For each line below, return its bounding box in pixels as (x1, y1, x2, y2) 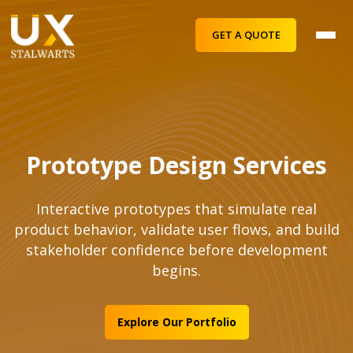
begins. (152, 261, 201, 280)
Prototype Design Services (26, 149, 327, 181)
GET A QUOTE (211, 28, 281, 43)
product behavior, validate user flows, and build (13, 220, 340, 239)
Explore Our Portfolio (117, 314, 236, 329)
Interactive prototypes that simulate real (36, 199, 317, 218)
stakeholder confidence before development (25, 240, 328, 259)
